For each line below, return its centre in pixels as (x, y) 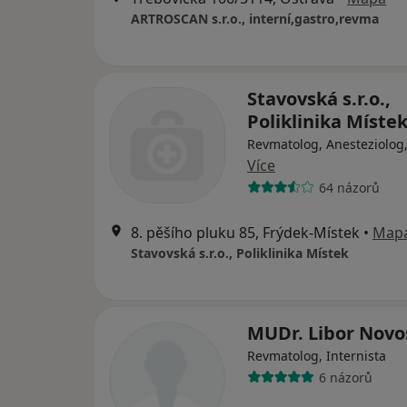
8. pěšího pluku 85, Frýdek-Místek (245, 233)
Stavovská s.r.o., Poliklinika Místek (240, 253)
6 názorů (345, 377)
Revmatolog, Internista (317, 356)
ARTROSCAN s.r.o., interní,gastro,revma (255, 19)
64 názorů (349, 187)
